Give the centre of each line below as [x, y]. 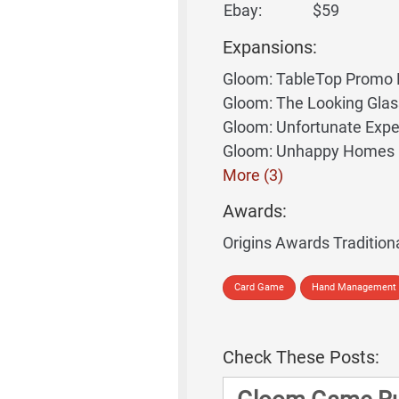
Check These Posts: [301, 357]
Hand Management [354, 287]
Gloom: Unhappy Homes [308, 151]
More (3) [252, 175]
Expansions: [269, 47]
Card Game [259, 287]
